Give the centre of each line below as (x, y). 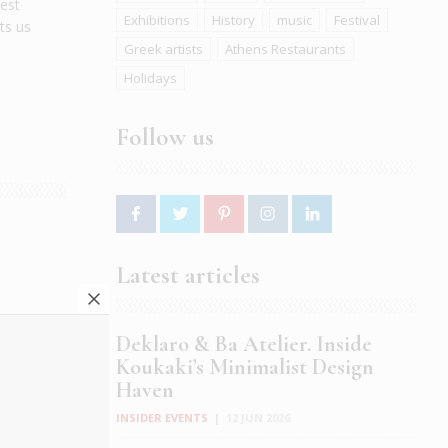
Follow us (165, 137)
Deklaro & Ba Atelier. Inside (244, 344)
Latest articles (188, 275)
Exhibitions (157, 20)
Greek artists (163, 49)
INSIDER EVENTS (162, 418)
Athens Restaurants (285, 49)
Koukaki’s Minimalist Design (245, 367)
